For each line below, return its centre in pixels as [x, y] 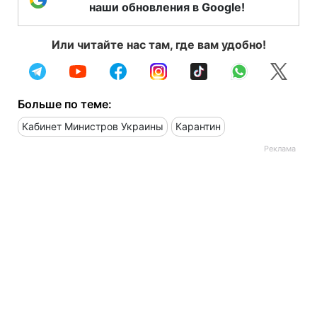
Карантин [198, 126]
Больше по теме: [65, 104]
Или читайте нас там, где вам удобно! [158, 44]
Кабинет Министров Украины [93, 126]
